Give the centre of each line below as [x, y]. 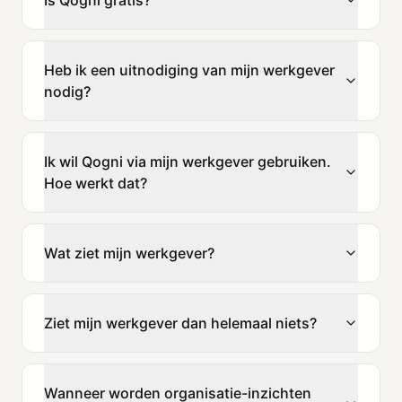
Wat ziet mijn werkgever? [129, 253]
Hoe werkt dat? [96, 183]
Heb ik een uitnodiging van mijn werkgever [189, 70]
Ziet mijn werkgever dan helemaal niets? [180, 323]
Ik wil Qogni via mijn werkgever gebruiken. [188, 161]
